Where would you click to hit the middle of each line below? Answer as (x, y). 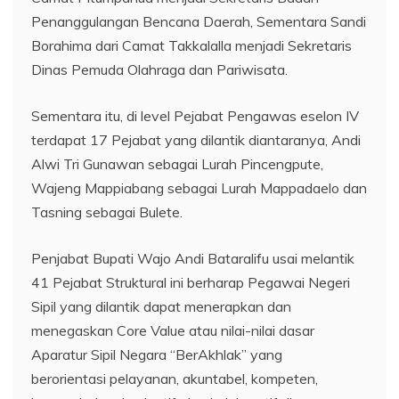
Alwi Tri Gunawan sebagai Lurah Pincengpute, (177, 163)
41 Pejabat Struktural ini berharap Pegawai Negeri (191, 282)
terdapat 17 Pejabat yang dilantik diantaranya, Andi (196, 139)
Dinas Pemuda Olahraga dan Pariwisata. (159, 69)
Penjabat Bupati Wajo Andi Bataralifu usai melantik (193, 258)
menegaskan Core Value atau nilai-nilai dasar (173, 330)
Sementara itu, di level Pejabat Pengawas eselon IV (195, 115)
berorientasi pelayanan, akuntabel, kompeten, (175, 378)
